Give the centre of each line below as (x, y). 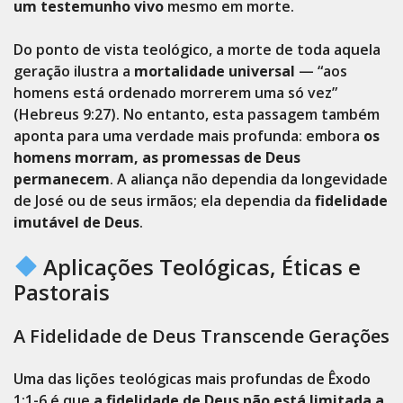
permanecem (62, 179)
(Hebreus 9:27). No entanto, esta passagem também (197, 114)
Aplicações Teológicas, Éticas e (200, 267)
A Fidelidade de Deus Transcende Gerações (201, 336)
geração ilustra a (74, 71)
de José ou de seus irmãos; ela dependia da (164, 201)
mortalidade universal (215, 71)
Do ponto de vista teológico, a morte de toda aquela (197, 49)
